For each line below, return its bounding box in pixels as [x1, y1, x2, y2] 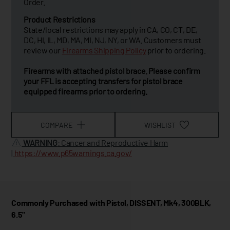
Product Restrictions [24, 14, 95, 24]
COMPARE [41, 120, 73, 129]
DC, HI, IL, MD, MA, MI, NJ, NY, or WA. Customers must [24, 35, 201, 45]
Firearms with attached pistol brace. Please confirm [24, 66, 200, 75]
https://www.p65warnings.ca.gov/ [14, 148, 132, 158]
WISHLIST [144, 120, 176, 129]
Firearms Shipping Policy [62, 45, 146, 55]
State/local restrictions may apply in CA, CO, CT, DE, [24, 25, 198, 34]
